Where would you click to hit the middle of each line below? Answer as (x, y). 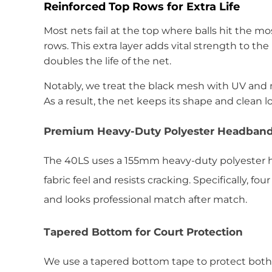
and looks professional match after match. (145, 199)
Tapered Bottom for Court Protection (143, 232)
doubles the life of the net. (107, 61)
